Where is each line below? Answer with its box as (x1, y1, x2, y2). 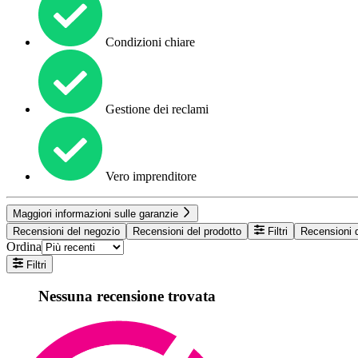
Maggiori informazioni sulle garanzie (13, 207, 181, 220)
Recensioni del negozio (13, 225, 120, 238)
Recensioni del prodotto (133, 225, 241, 238)
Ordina (6, 240, 42, 254)
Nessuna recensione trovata (38, 288, 216, 305)
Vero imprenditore (102, 169, 197, 183)
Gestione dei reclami (102, 101, 209, 116)
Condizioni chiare (102, 34, 195, 49)
